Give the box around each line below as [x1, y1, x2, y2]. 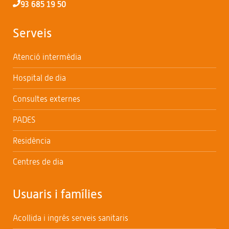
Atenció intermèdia [13, 52, 81, 61]
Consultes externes [13, 94, 80, 103]
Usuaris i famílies [13, 187, 102, 201]
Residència [13, 136, 51, 145]
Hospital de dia [13, 73, 66, 82]
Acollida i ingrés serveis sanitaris [13, 213, 128, 222]
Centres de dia [13, 157, 63, 166]
